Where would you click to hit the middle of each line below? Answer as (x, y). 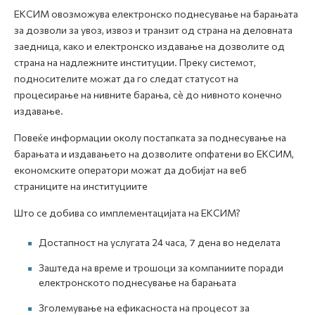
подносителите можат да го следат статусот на (126, 78)
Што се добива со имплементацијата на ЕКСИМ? (127, 213)
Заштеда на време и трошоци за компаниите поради (161, 268)
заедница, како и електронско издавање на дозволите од (149, 46)
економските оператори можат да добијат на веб (130, 170)
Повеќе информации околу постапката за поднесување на (150, 137)
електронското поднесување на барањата (137, 282)
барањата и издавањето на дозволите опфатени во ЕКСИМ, (154, 154)
